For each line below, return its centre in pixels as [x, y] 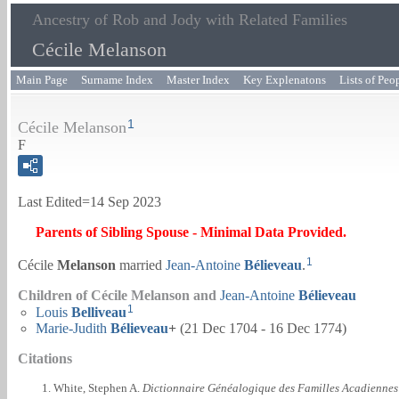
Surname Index [117, 80]
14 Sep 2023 [126, 202]
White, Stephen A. [98, 387]
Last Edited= [54, 202]
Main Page [42, 80]
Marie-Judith [71, 328]
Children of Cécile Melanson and [119, 295]
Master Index [198, 80]
